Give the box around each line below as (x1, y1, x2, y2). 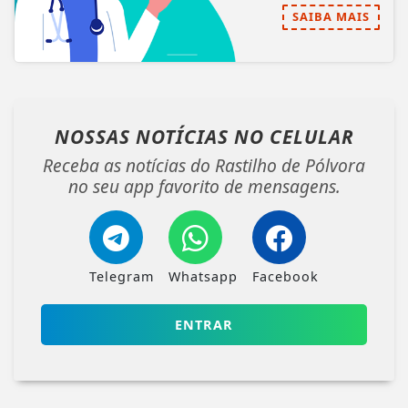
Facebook (252, 267, 319, 285)
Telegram (89, 267, 154, 285)
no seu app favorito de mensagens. (67, 173, 341, 199)
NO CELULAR (233, 123, 354, 149)
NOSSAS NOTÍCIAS (54, 123, 234, 149)
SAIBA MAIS (292, 7, 370, 25)
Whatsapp (168, 267, 238, 285)
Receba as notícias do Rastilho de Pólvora (43, 152, 365, 178)
